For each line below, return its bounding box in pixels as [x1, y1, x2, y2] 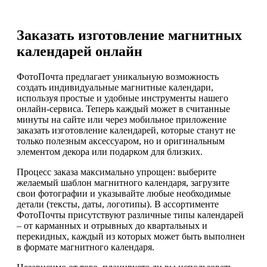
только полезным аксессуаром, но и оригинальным [17, 136, 225, 147]
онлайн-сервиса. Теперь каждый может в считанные [17, 104, 230, 114]
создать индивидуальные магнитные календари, [17, 82, 213, 93]
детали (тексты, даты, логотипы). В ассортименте [17, 199, 219, 210]
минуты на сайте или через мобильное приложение [17, 114, 226, 125]
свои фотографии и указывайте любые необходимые [17, 188, 231, 199]
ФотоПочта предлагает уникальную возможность [17, 72, 219, 82]
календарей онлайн [17, 44, 142, 60]
